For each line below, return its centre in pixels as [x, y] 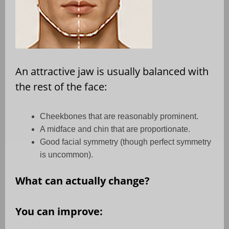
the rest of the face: [61, 87]
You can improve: [59, 212]
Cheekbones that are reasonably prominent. [119, 117]
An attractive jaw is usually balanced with [112, 72]
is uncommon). [66, 155]
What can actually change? [83, 181]
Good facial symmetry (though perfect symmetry [125, 142]
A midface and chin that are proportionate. [115, 129]
